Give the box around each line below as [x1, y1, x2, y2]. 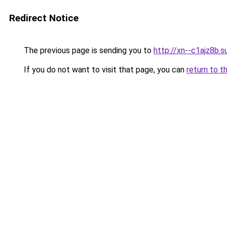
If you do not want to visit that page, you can [22, 65, 186, 74]
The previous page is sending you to [22, 46, 154, 55]
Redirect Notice [9, 12, 79, 24]
